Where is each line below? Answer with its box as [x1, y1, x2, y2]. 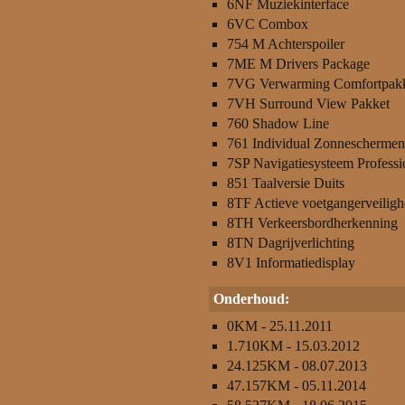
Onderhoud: [213, 291, 289, 306]
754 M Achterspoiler [227, 36, 344, 52]
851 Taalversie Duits [227, 175, 344, 191]
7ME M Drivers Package [227, 56, 370, 71]
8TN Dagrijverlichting [227, 235, 354, 250]
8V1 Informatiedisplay [227, 255, 355, 270]
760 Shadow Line [227, 116, 329, 131]
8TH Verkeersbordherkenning [227, 215, 398, 231]
